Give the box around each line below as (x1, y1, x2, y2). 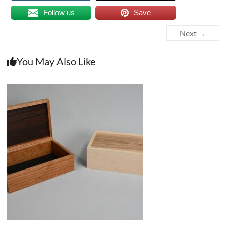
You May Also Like (17, 55, 96, 68)
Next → (179, 28, 206, 38)
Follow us (43, 8, 75, 17)
